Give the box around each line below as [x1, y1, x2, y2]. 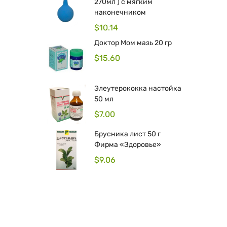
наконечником [94, 8, 146, 17]
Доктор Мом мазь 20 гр [94, 39, 172, 48]
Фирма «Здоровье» [94, 140, 161, 149]
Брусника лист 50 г [94, 130, 161, 139]
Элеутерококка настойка [94, 84, 181, 93]
